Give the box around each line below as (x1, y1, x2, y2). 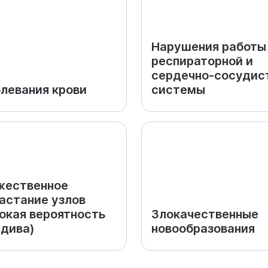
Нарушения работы (151, 39, 266, 54)
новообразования (151, 221, 255, 236)
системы (151, 83, 205, 97)
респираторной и (151, 54, 253, 68)
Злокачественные (151, 207, 258, 221)
